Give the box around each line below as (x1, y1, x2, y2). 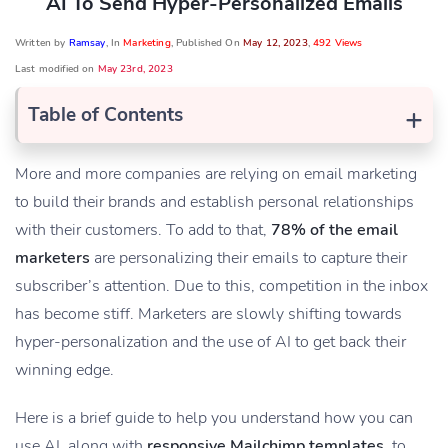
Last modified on (15, 62, 98, 76)
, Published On (170, 36, 243, 50)
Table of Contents (28, 102, 183, 128)
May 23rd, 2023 (97, 62, 173, 76)
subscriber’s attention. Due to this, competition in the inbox (15, 275, 428, 297)
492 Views (313, 36, 363, 50)
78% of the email (271, 219, 398, 241)
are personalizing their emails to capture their (90, 247, 407, 269)
